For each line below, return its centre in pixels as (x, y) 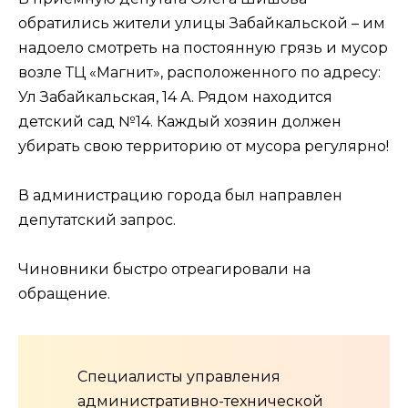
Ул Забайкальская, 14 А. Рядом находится (175, 97)
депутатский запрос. (97, 220)
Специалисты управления (179, 377)
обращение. (64, 294)
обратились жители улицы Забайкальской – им (202, 23)
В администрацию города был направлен (180, 196)
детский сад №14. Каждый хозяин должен (180, 121)
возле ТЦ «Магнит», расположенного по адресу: (199, 72)
